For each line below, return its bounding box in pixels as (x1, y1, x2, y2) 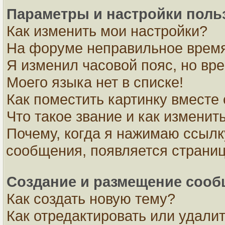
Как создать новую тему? (7, 190, 175, 207)
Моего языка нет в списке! (7, 74, 183, 90)
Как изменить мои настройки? (7, 23, 207, 39)
